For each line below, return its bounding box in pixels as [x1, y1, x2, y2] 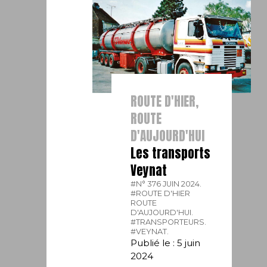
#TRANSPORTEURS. [131, 217, 207, 226]
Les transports [131, 143, 211, 163]
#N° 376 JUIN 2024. [131, 179, 202, 188]
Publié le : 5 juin [131, 237, 201, 249]
